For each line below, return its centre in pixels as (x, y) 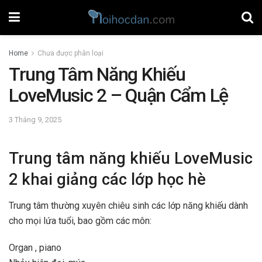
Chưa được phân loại (70, 53)
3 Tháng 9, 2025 (35, 119)
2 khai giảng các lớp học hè (107, 180)
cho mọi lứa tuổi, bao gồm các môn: (80, 221)
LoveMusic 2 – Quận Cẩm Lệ (118, 95)
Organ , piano (35, 248)
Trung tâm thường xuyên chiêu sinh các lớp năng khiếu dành (128, 206)
